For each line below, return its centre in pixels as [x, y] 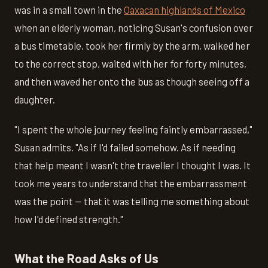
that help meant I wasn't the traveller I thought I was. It [133, 165]
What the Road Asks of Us [86, 258]
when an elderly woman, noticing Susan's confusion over [134, 27]
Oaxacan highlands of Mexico [185, 9]
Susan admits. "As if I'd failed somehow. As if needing [125, 147]
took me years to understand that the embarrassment [131, 183]
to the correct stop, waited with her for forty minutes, [130, 63]
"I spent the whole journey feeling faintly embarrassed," [133, 129]
